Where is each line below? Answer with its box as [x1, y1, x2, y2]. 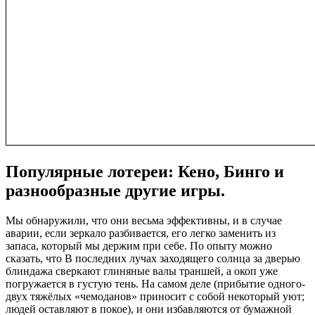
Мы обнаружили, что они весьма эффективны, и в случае [6, 214, 282, 226]
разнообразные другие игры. [6, 181, 225, 200]
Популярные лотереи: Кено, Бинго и [6, 162, 284, 181]
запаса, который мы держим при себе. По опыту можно [6, 239, 272, 252]
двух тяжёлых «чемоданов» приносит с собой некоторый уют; [6, 290, 304, 302]
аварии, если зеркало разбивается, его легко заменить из [6, 226, 276, 239]
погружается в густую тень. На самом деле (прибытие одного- [6, 277, 305, 290]
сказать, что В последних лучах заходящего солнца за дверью [6, 252, 300, 264]
